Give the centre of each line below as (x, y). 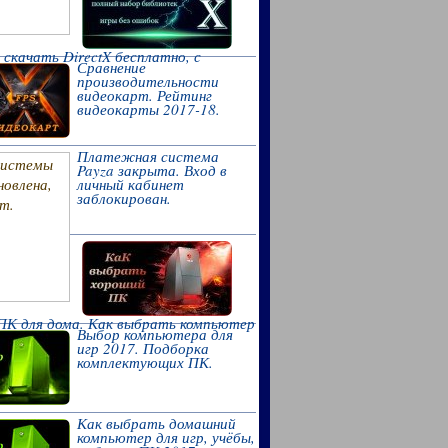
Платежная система (147, 156)
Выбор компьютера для (154, 334)
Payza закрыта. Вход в (151, 170)
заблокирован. (123, 198)
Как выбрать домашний (156, 423)
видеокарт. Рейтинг (144, 95)
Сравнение (111, 67)
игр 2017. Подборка (142, 348)
